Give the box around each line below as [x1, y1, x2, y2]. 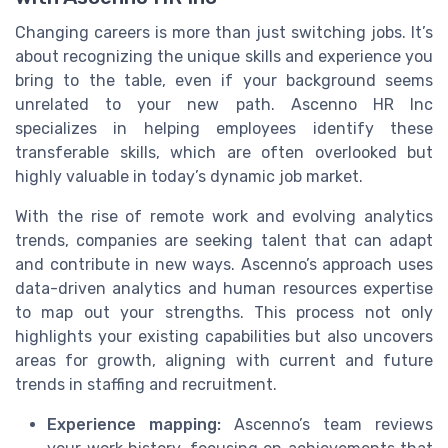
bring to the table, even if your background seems [15, 71, 433, 91]
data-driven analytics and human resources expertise [15, 279, 433, 299]
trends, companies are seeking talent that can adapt [15, 231, 433, 251]
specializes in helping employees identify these [15, 119, 433, 139]
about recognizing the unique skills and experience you [15, 47, 433, 67]
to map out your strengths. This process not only [15, 303, 433, 323]
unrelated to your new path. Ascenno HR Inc [15, 95, 433, 115]
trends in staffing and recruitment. [15, 375, 277, 395]
